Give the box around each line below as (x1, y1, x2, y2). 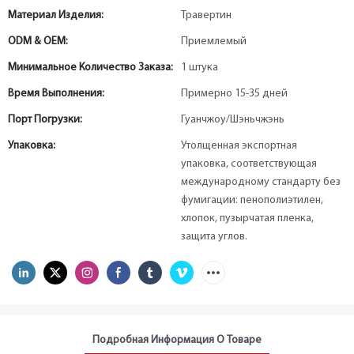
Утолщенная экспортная (181, 140, 297, 152)
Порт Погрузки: (8, 114, 82, 126)
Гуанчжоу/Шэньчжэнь (181, 114, 284, 126)
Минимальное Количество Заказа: (8, 62, 173, 73)
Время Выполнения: (8, 88, 104, 100)
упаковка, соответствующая (181, 158, 317, 170)
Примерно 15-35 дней (181, 88, 288, 100)
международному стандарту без (181, 176, 341, 188)
